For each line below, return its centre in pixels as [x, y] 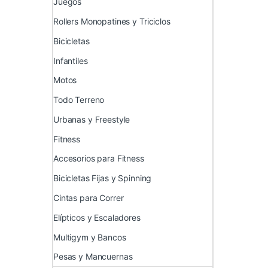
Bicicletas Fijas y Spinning [103, 178]
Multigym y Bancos [90, 237]
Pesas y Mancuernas [93, 257]
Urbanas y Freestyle [92, 119]
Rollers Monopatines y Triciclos [112, 21]
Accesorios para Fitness [99, 159]
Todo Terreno [79, 100]
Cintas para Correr [89, 198]
